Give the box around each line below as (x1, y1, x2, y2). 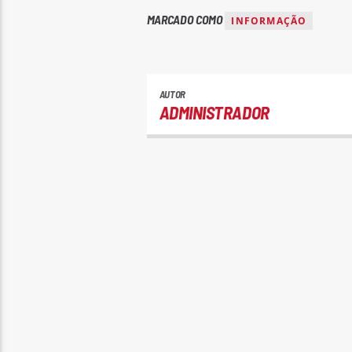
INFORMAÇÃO (231, 13, 307, 27)
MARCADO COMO (146, 11, 225, 27)
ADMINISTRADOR (159, 101, 269, 124)
